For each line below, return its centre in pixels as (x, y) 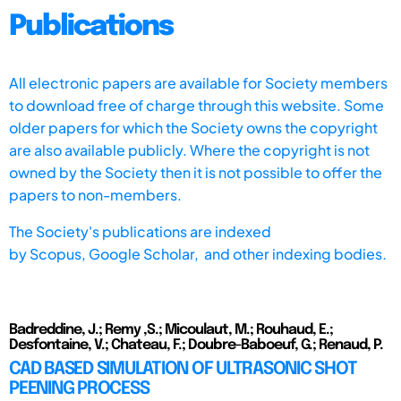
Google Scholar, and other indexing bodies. (238, 253)
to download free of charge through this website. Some (196, 105)
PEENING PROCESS (79, 388)
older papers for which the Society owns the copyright (193, 127)
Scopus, (59, 253)
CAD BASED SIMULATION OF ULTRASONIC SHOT (183, 369)
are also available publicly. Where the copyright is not (189, 149)
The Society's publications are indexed (140, 231)
